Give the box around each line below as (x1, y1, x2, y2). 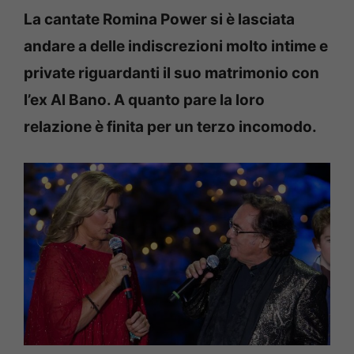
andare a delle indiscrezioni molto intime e (24, 36, 328, 55)
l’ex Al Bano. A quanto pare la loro (24, 90, 265, 109)
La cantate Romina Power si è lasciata (24, 9, 295, 28)
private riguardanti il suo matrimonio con (24, 63, 319, 82)
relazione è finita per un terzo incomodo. (24, 117, 317, 136)
